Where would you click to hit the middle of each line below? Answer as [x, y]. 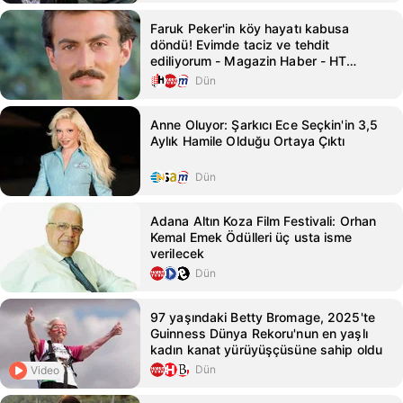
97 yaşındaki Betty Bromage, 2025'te [263, 317]
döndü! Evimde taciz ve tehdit [240, 45]
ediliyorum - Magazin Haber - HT [249, 61]
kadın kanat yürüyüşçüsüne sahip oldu [267, 349]
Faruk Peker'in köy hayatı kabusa [250, 28]
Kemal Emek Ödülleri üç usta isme [251, 237]
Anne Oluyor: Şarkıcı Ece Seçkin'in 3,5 [264, 125]
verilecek [177, 253]
